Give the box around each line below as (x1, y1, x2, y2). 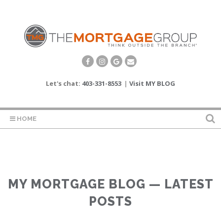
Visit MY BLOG (129, 79, 175, 88)
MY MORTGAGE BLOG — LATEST (7, 177, 214, 192)
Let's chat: (46, 79, 82, 88)
